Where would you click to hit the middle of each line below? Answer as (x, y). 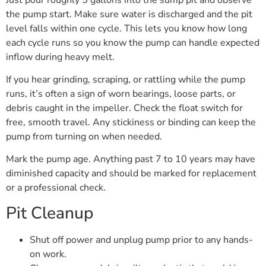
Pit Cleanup (50, 213)
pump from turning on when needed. (84, 137)
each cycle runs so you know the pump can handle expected (133, 42)
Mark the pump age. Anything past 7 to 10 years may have (131, 159)
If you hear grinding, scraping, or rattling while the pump (126, 80)
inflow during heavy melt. (60, 57)
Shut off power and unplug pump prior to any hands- (141, 240)
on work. (48, 254)
